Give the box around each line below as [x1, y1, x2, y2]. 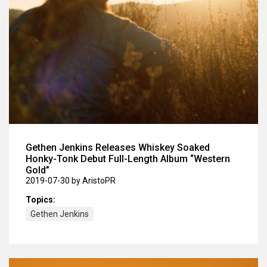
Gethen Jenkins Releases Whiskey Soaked [26, 141, 210, 153]
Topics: [26, 194, 55, 204]
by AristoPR [72, 175, 116, 185]
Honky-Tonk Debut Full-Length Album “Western [26, 153, 230, 164]
